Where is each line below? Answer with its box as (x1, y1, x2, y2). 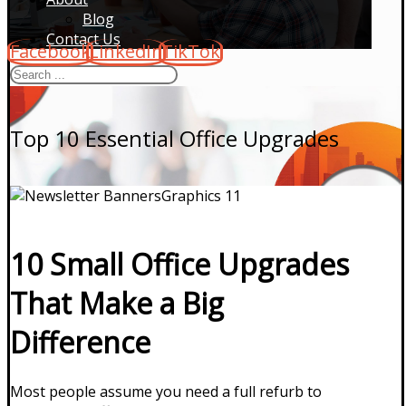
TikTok (161, 38, 220, 63)
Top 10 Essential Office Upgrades (10, 122, 339, 153)
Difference (10, 323, 150, 362)
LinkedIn (89, 38, 163, 63)
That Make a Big (10, 284, 224, 324)
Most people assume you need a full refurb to (10, 381, 322, 401)
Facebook (10, 38, 91, 63)
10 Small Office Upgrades (10, 245, 349, 285)
